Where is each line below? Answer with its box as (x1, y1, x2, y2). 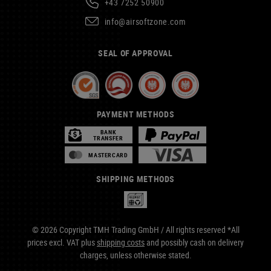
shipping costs (97, 237, 145, 248)
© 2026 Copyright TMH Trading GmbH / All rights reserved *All (31, 224, 240, 235)
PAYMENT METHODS (96, 108, 175, 120)
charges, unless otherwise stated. (79, 249, 192, 261)
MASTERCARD (88, 151, 128, 159)
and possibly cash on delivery (145, 237, 244, 248)
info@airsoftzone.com (104, 15, 186, 27)
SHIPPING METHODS (96, 173, 175, 184)
